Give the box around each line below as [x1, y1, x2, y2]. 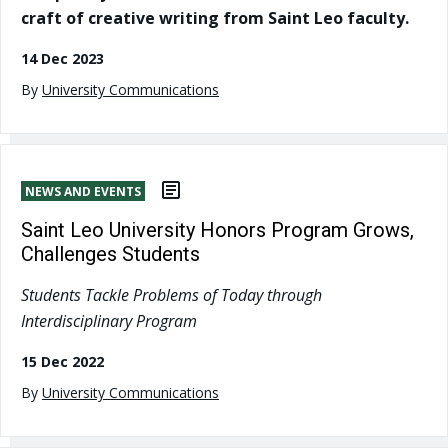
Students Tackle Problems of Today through [21, 284, 322, 307]
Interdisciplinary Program [21, 310, 197, 333]
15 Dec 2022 [21, 352, 104, 372]
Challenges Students [21, 242, 200, 267]
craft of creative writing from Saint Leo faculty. [21, 6, 409, 29]
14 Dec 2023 [21, 48, 104, 68]
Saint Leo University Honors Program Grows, [21, 218, 414, 243]
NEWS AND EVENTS [25, 182, 141, 200]
